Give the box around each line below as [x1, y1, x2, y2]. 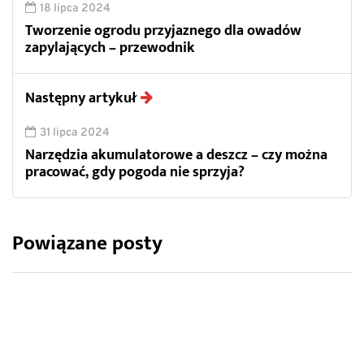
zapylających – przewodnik [25, 35, 195, 60]
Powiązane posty [12, 226, 162, 260]
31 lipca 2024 [40, 125, 110, 140]
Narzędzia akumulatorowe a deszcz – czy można [25, 142, 327, 167]
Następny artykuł [25, 85, 136, 110]
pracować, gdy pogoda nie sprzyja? [25, 159, 245, 184]
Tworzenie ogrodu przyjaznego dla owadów [25, 18, 301, 43]
